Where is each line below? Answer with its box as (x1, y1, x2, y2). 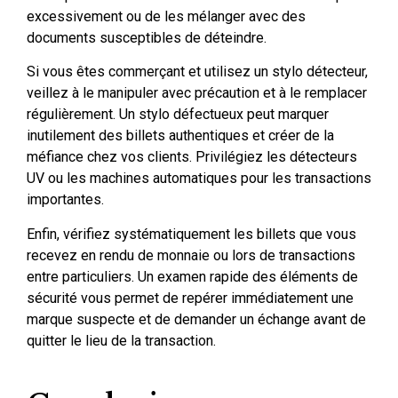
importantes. (27, 191, 104, 209)
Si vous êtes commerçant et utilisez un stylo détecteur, (27, 63, 368, 81)
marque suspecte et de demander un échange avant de (27, 310, 366, 328)
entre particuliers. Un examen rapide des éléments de (27, 267, 358, 285)
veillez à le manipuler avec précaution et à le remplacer (27, 84, 367, 102)
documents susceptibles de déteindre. (27, 29, 267, 46)
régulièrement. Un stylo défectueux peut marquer (27, 106, 329, 123)
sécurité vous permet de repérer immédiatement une (27, 289, 354, 306)
